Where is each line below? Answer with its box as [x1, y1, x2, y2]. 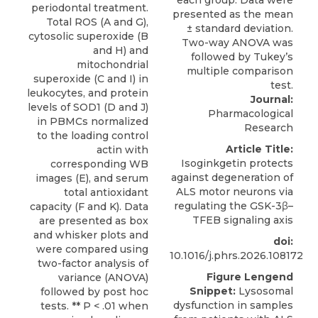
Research [244, 121, 293, 134]
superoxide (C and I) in [33, 72, 148, 86]
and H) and [93, 44, 148, 57]
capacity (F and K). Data [30, 200, 148, 214]
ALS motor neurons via [176, 185, 293, 198]
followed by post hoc [40, 285, 148, 299]
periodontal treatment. [31, 1, 148, 15]
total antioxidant [64, 186, 148, 199]
